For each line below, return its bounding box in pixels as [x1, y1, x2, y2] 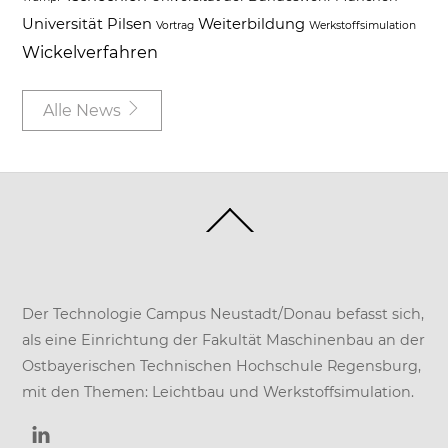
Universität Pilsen [22, 15, 153, 33]
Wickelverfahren [22, 42, 159, 62]
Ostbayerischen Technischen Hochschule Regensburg [22, 357, 419, 376]
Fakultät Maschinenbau [202, 331, 375, 350]
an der [374, 331, 426, 350]
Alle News [43, 101, 126, 120]
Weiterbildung [198, 15, 306, 33]
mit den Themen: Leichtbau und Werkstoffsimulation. [22, 383, 415, 402]
